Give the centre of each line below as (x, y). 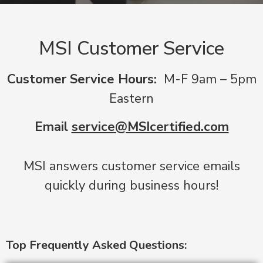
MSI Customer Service (131, 49)
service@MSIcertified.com (150, 127)
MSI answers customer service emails (131, 166)
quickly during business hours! (131, 186)
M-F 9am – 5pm (208, 80)
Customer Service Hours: (83, 80)
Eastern (131, 99)
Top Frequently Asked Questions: (96, 245)
